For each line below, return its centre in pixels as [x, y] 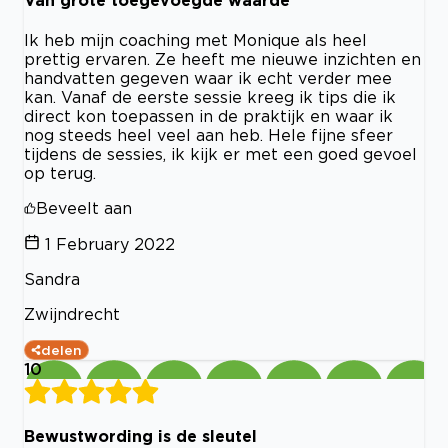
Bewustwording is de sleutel [140, 436]
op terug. [60, 172]
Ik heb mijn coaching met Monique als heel [195, 39]
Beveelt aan [84, 207]
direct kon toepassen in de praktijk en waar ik [208, 115]
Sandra [52, 278]
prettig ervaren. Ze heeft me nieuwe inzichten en [222, 58]
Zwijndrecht [72, 313]
